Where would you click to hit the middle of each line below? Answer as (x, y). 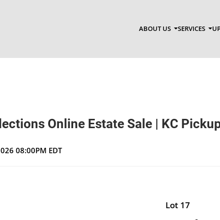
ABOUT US (155, 29)
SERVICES (192, 29)
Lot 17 (178, 205)
